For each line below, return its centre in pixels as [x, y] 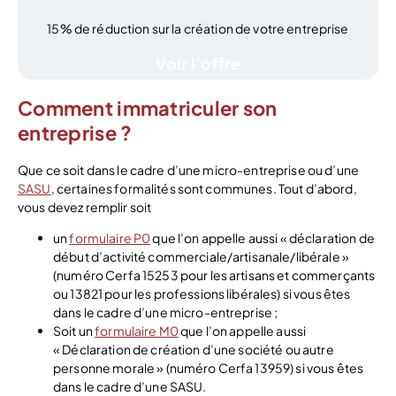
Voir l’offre [198, 63]
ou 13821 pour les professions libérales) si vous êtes [202, 294]
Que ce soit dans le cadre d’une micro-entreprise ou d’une [188, 170]
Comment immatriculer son [148, 108]
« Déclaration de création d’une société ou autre [194, 350]
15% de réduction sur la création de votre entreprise [198, 28]
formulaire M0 [137, 331]
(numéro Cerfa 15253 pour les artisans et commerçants [214, 275]
